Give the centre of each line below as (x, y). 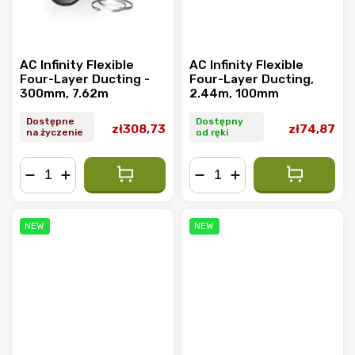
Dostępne (50, 121)
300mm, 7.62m (64, 94)
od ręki (212, 132)
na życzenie (55, 132)
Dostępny (219, 121)
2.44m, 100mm (234, 94)
